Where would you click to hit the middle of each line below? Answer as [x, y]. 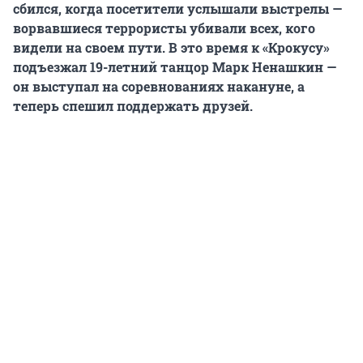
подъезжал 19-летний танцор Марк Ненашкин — [175, 67]
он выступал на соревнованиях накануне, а [159, 87]
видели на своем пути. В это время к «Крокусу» [171, 48]
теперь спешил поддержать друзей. [133, 106]
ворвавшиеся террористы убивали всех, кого [164, 28]
